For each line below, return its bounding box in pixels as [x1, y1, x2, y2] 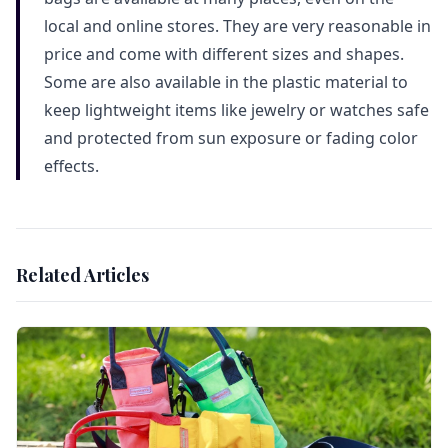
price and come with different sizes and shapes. [44, 42, 404, 65]
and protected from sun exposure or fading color [44, 126, 418, 149]
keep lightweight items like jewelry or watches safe [44, 98, 429, 121]
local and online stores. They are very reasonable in [44, 14, 431, 37]
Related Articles [16, 262, 149, 287]
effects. [44, 154, 99, 177]
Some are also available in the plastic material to [44, 70, 408, 93]
